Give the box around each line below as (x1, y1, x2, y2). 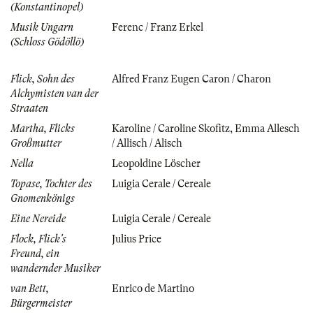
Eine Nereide (10, 212, 66, 224)
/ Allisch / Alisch (112, 137, 182, 149)
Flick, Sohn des (10, 73, 75, 85)
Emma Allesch (235, 122, 300, 134)
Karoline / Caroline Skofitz (112, 122, 230, 134)
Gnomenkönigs (10, 192, 75, 204)
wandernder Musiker (10, 262, 101, 274)
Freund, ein (10, 247, 59, 259)
